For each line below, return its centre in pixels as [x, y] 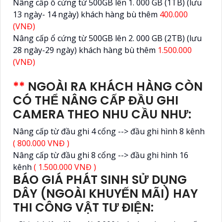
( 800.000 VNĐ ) [41, 143]
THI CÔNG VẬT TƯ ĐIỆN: [83, 207]
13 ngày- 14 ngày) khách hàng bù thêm [86, 14]
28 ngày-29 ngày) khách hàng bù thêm [85, 50]
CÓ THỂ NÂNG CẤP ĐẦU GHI [96, 100]
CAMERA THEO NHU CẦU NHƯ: [102, 114]
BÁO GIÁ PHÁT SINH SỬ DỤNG [100, 179]
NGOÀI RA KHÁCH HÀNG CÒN [114, 86]
